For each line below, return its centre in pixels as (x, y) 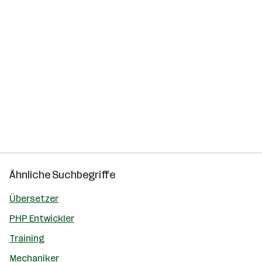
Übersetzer (34, 199)
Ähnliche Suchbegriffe (62, 175)
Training (27, 238)
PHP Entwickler (42, 218)
